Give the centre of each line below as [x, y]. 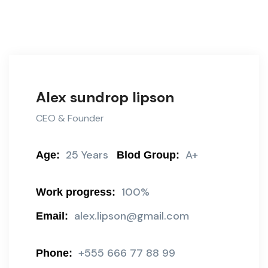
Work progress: [76, 192]
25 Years [86, 155]
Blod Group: [148, 155]
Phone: [54, 253]
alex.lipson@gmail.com [132, 216]
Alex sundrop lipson [105, 97]
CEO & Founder [70, 118]
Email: [52, 216]
